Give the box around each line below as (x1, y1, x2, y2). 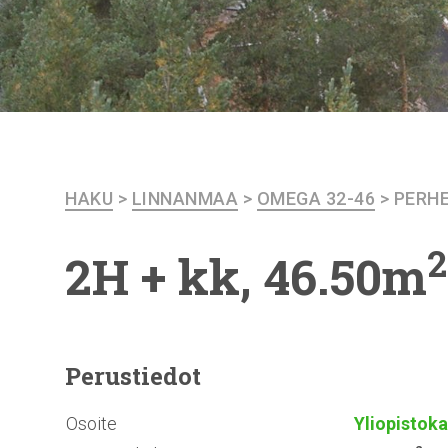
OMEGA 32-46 (256, 188, 375, 209)
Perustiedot (65, 360, 201, 393)
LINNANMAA (131, 188, 238, 209)
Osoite (66, 413, 117, 435)
